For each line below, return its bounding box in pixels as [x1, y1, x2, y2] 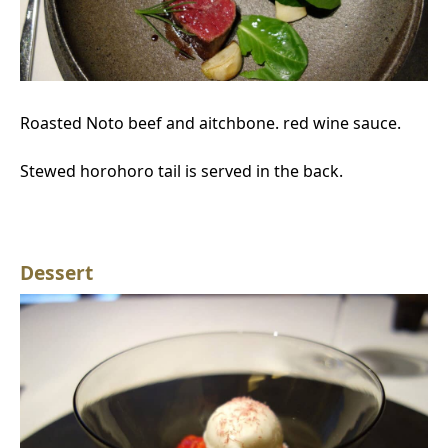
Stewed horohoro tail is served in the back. [20, 160, 343, 183]
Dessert [20, 259, 93, 287]
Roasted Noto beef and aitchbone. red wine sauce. [20, 112, 401, 135]
